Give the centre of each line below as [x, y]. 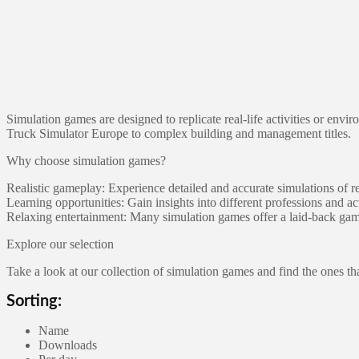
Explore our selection [60, 244]
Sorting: [34, 301]
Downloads [68, 345]
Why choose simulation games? [86, 160]
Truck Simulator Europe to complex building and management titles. [179, 133]
